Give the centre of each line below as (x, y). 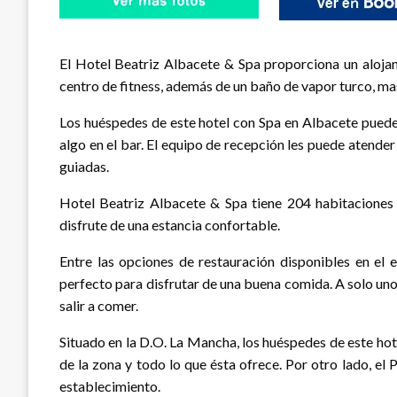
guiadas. (84, 167)
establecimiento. (110, 386)
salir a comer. (99, 306)
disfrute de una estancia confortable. (170, 225)
